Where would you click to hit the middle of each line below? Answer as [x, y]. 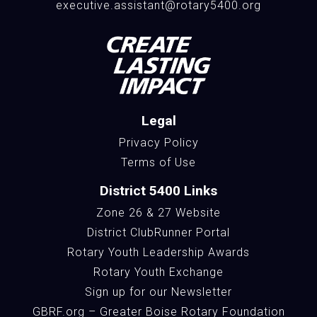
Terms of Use [158, 162]
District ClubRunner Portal [158, 232]
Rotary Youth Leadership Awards [158, 252]
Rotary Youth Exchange [158, 272]
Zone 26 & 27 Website [158, 212]
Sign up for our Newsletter [158, 292]
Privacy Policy [158, 142]
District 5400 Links [158, 190]
